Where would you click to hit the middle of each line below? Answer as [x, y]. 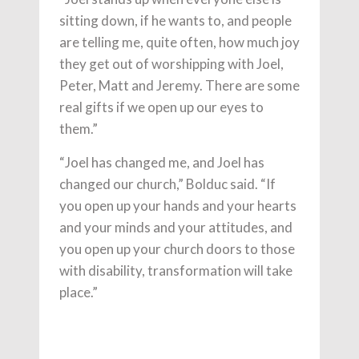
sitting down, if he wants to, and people [175, 20]
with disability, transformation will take [176, 270]
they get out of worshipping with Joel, [171, 64]
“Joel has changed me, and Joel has [162, 162]
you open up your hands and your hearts [178, 206]
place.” [79, 292]
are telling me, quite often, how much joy [179, 42]
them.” [79, 129]
